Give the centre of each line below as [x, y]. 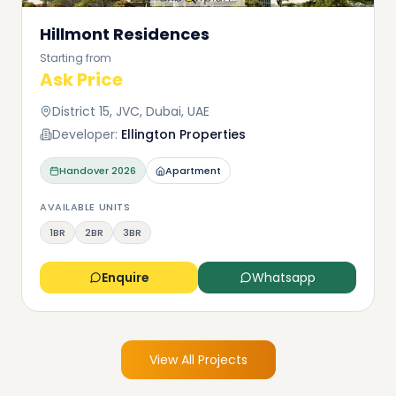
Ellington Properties [183, 134]
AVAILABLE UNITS [85, 207]
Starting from [76, 58]
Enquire [125, 278]
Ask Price [81, 80]
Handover [84, 171]
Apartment [193, 171]
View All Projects [198, 360]
